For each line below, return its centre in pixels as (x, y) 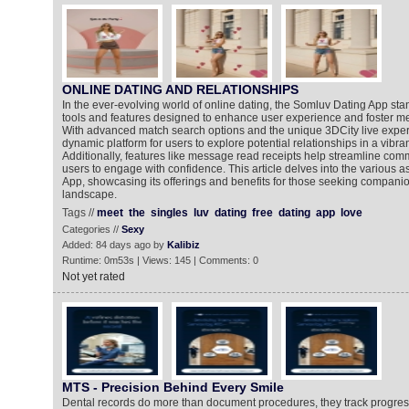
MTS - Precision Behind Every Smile (173, 387)
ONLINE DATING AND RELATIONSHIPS (180, 89)
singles (169, 213)
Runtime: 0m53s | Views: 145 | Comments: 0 (160, 260)
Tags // (79, 213)
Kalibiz (183, 245)
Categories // (91, 229)
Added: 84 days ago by (114, 245)
